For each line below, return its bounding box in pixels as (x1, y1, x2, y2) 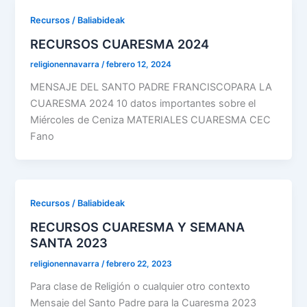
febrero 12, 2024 (106, 60, 172, 70)
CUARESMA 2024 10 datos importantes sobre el (30, 97, 256, 110)
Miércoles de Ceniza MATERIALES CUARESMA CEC (30, 114, 271, 127)
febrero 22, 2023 (106, 258, 173, 269)
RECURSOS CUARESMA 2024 (30, 36, 210, 51)
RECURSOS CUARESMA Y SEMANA (30, 219, 245, 234)
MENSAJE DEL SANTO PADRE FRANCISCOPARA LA (30, 81, 273, 94)
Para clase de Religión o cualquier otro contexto (30, 280, 251, 293)
